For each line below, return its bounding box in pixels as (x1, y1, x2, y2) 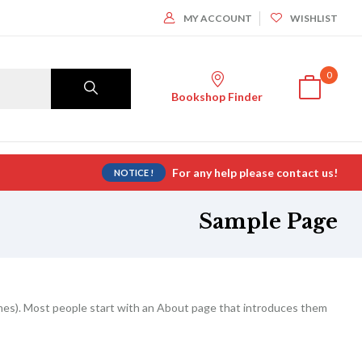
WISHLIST (290, 12, 338, 24)
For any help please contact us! (171, 165, 338, 179)
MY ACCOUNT (183, 12, 252, 24)
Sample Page (199, 208, 338, 234)
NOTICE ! (113, 166, 154, 178)
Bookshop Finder (171, 90, 263, 104)
